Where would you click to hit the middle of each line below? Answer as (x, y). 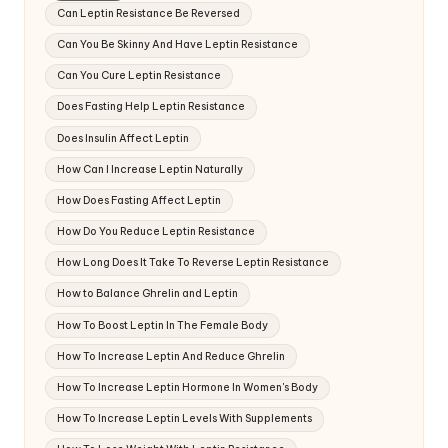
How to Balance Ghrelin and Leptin (148, 294)
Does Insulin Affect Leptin (123, 138)
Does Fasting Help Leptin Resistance (151, 107)
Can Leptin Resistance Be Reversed (149, 13)
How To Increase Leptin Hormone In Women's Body (188, 387)
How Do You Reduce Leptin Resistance (156, 232)
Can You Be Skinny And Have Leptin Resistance (178, 45)
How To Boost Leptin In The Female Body (163, 325)
